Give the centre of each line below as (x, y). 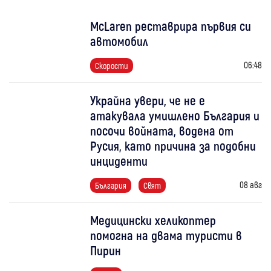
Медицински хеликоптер (153, 220)
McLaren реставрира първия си (171, 25)
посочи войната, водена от (162, 130)
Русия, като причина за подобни (173, 145)
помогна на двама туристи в (166, 235)
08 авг (250, 184)
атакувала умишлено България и (175, 115)
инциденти (119, 160)
